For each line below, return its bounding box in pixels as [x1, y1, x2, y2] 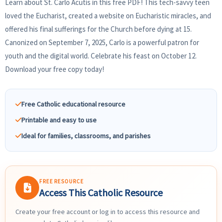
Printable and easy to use [21, 115, 97, 125]
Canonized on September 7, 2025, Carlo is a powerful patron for [5, 38, 199, 48]
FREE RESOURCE [39, 177, 84, 185]
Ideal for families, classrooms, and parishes [21, 131, 151, 141]
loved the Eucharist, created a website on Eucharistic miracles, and [5, 11, 211, 21]
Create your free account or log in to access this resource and [15, 207, 200, 217]
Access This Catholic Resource [39, 186, 163, 199]
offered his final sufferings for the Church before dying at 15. [5, 24, 192, 34]
